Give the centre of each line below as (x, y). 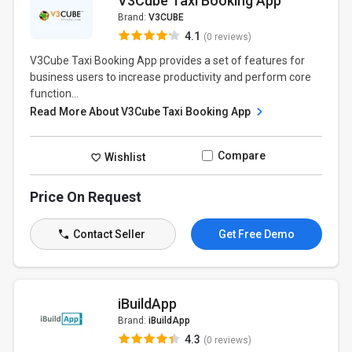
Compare (241, 156)
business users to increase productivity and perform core (171, 77)
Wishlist (124, 157)
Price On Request (86, 197)
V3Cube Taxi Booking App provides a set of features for (168, 60)
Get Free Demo (256, 234)
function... (55, 93)
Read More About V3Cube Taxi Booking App (142, 112)
